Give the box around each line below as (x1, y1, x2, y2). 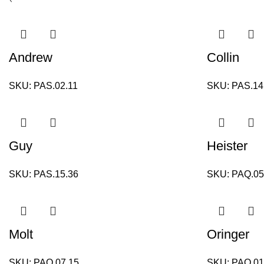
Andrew (9, 50, 52, 65)
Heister (207, 138, 247, 153)
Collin (207, 50, 239, 65)
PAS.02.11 (34, 81, 78, 91)
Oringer (207, 227, 249, 242)
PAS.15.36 (34, 169, 78, 179)
